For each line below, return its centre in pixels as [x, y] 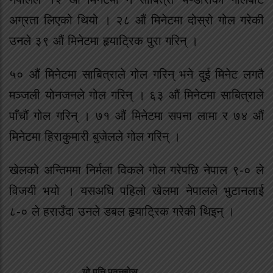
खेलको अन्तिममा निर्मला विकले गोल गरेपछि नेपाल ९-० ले [136, 170]
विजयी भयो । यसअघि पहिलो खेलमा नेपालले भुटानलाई [136, 190]
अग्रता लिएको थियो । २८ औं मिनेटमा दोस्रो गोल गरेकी [136, 20]
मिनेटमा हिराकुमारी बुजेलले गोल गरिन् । [95, 136]
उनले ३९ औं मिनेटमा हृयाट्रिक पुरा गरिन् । [104, 41]
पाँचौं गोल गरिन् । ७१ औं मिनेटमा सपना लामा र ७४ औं [136, 115]
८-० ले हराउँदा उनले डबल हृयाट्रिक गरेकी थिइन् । [122, 211]
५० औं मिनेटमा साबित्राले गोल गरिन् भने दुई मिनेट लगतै [136, 74]
